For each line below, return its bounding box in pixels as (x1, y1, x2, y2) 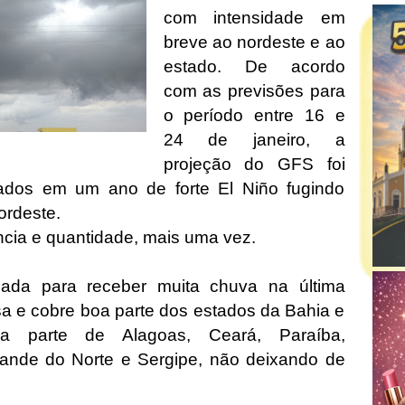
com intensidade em (163, 7, 345, 27)
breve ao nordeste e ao (163, 32, 345, 52)
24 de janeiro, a (163, 129, 345, 149)
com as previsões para (163, 80, 345, 100)
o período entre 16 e (163, 105, 345, 125)
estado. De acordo (163, 56, 345, 76)
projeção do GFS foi (163, 154, 345, 174)
